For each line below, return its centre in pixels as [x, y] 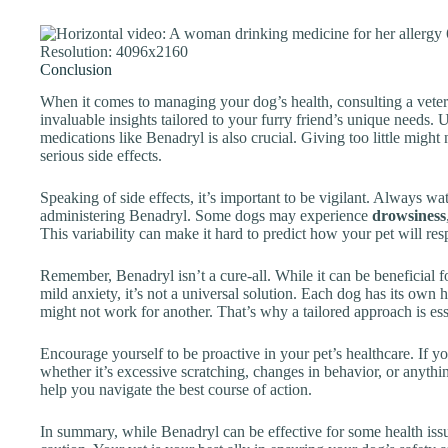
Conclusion [76, 69]
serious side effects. [101, 156]
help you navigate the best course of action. [176, 390]
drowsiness [409, 216]
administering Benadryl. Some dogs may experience [206, 216]
